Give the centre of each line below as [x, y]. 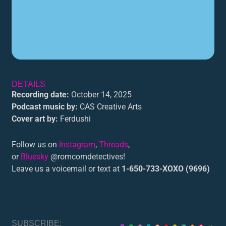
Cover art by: [35, 119]
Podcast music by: [45, 107]
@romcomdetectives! [87, 157]
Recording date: [41, 95]
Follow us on [36, 145]
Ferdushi [75, 119]
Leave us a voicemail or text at [67, 169]
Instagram [77, 145]
